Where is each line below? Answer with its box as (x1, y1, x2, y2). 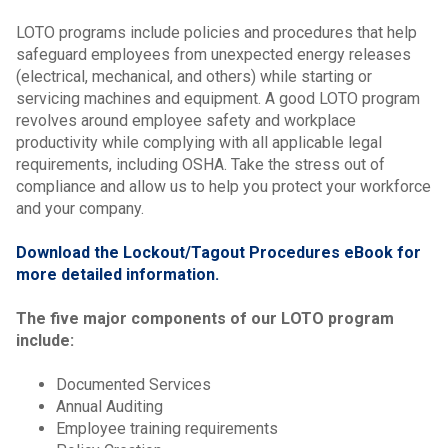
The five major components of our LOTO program (16, 309, 394, 329)
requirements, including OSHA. (16, 155, 231, 175)
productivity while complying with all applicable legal (16, 133, 382, 153)
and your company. (16, 199, 144, 219)
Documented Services (56, 375, 211, 395)
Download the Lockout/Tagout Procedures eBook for (16, 243, 421, 263)
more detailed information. (16, 265, 219, 285)
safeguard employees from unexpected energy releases (16, 45, 411, 65)
